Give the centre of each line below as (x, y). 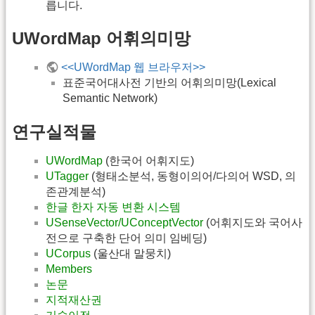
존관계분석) (76, 191)
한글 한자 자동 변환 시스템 (113, 207)
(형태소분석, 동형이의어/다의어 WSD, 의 (192, 176)
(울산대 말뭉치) (131, 253)
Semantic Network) (110, 98)
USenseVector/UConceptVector (124, 222)
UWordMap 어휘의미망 (101, 39)
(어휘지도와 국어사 (253, 222)
